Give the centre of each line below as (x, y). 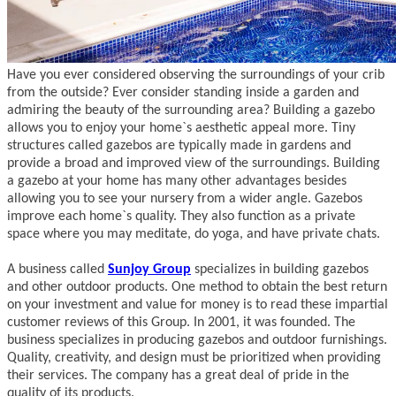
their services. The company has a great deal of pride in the (178, 376)
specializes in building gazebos (280, 270)
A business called (57, 270)
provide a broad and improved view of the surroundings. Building (194, 164)
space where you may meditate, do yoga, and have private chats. (194, 235)
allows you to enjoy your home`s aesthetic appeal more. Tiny (181, 129)
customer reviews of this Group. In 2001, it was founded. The (181, 323)
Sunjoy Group (149, 270)
